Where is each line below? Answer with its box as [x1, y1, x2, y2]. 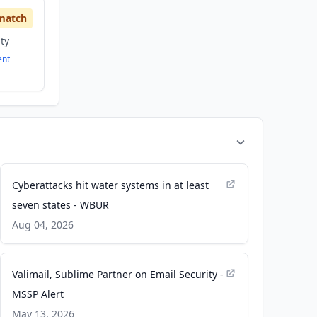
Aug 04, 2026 [11, 218, 74, 231]
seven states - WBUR [11, 198, 109, 212]
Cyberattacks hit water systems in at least [11, 178, 209, 192]
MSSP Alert [11, 287, 64, 301]
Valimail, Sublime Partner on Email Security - [11, 267, 224, 281]
